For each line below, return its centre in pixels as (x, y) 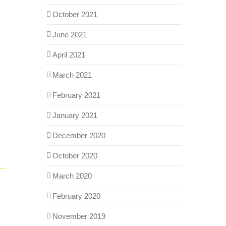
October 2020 (75, 155)
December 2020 (79, 135)
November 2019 (79, 216)
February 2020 (76, 196)
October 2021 (75, 14)
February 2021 (76, 95)
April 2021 (69, 54)
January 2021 (75, 115)
